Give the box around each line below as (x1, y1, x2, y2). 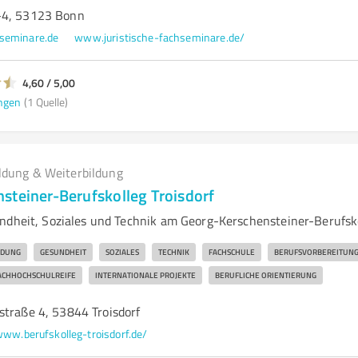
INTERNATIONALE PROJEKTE (94, 269, 196, 280)
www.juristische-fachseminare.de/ (74, 30, 245, 45)
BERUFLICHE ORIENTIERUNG (214, 269, 316, 280)
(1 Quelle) (23, 93, 68, 109)
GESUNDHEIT (39, 246, 86, 257)
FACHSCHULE (208, 246, 255, 257)
